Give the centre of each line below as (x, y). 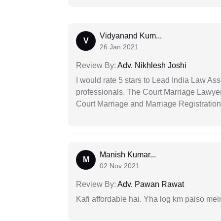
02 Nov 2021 (120, 166)
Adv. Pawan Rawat (150, 184)
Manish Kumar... (128, 155)
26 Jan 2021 (119, 47)
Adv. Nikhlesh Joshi (151, 66)
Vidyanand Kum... (131, 36)
